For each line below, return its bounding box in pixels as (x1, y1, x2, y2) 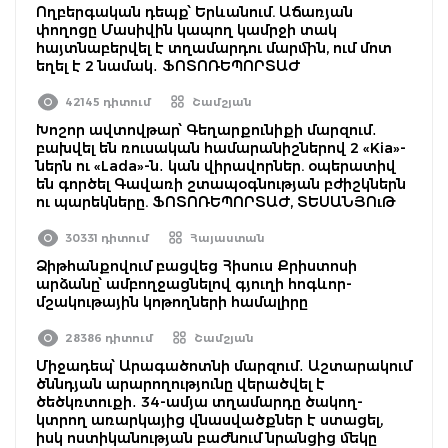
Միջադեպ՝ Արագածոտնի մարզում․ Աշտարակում (36, 356, 412, 375)
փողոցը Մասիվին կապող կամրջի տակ (36, 20, 337, 39)
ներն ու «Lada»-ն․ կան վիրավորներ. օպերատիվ (36, 156, 396, 175)
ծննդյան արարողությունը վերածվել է (36, 374, 325, 393)
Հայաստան (190, 230, 265, 245)
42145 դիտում (65, 94, 151, 109)
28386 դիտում (65, 330, 153, 345)
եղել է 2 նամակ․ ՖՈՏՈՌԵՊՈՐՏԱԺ (36, 56, 300, 75)
